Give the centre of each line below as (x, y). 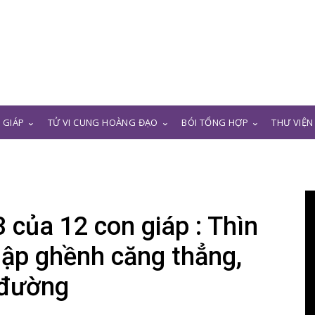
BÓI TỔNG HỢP (215, 122)
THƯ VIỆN (292, 122)
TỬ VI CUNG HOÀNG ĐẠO (103, 122)
